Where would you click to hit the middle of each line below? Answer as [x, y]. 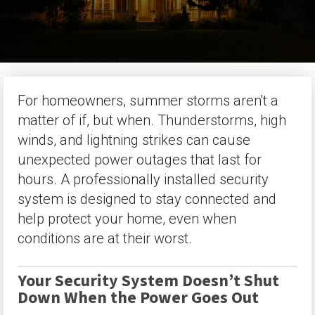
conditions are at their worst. [105, 238]
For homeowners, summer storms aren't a [148, 101]
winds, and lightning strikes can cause [134, 140]
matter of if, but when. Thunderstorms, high [152, 120]
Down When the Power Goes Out [140, 298]
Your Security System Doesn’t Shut [148, 281]
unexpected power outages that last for [140, 160]
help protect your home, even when [127, 219]
